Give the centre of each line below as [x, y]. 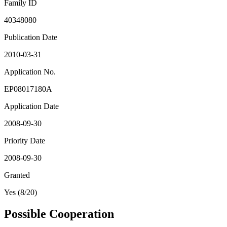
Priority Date [25, 141]
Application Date [31, 106]
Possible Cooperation [59, 214]
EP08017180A [28, 89]
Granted [17, 175]
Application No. [30, 72]
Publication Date [31, 37]
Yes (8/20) [21, 193]
